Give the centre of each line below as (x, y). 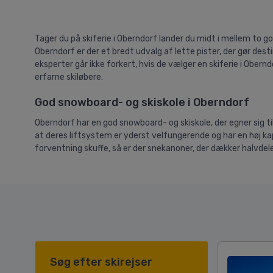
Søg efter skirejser (101, 262)
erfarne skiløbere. (69, 77)
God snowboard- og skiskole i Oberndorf (142, 103)
